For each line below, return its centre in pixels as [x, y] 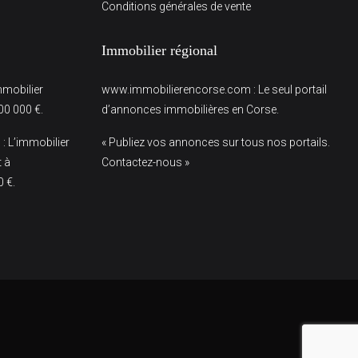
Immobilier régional [159, 50]
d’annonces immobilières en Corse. [190, 109]
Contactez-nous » [145, 162]
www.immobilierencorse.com [176, 89]
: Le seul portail [289, 89]
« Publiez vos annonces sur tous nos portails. [216, 142]
